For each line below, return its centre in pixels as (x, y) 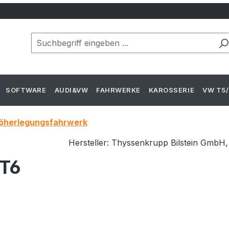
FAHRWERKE (118, 90)
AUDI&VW (71, 90)
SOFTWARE (26, 90)
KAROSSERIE (171, 90)
